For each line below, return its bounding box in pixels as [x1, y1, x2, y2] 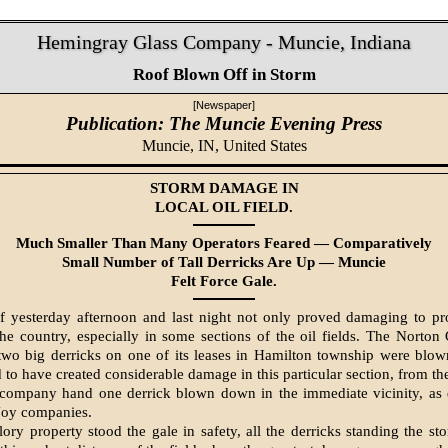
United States [222, 137, 307, 155]
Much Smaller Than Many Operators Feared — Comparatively [16, 234, 432, 251]
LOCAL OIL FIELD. [155, 198, 293, 215]
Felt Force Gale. [171, 272, 277, 289]
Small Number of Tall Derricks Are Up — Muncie [62, 253, 386, 270]
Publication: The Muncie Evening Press [66, 113, 382, 135]
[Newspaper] [193, 99, 255, 112]
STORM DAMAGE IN [149, 179, 299, 196]
